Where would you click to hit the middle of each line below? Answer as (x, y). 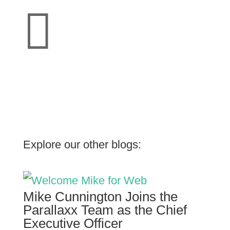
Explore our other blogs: (82, 145)
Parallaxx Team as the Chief (105, 210)
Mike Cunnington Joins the (100, 197)
